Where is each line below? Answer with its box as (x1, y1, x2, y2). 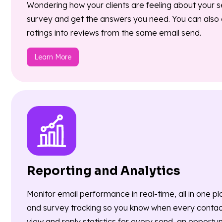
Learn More (34, 53, 71, 62)
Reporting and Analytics (27, 164, 180, 179)
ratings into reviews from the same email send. (27, 28, 201, 38)
